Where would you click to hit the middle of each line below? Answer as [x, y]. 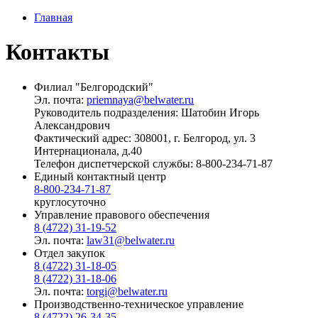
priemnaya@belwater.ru [140, 99]
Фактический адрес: [84, 138]
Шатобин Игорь [220, 112]
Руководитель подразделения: [108, 112]
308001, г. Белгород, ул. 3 [195, 138]
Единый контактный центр [100, 176]
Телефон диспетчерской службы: [115, 163]
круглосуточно [70, 202]
